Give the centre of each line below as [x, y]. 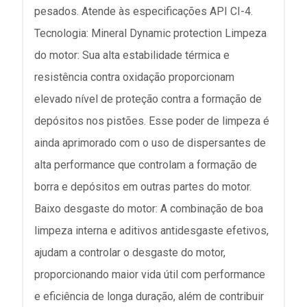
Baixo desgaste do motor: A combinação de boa [149, 209]
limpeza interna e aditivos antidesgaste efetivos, [151, 231]
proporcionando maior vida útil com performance [150, 274]
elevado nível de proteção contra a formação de [148, 99]
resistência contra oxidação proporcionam [134, 77]
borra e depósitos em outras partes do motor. [143, 187]
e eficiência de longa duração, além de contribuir [149, 296]
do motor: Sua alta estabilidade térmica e [132, 55]
